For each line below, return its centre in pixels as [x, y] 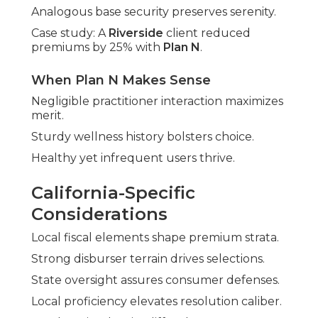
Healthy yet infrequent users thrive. [133, 158]
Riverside [136, 33]
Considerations [99, 214]
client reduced [207, 33]
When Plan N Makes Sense [121, 81]
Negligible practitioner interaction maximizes [157, 102]
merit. [48, 116]
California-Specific [113, 193]
